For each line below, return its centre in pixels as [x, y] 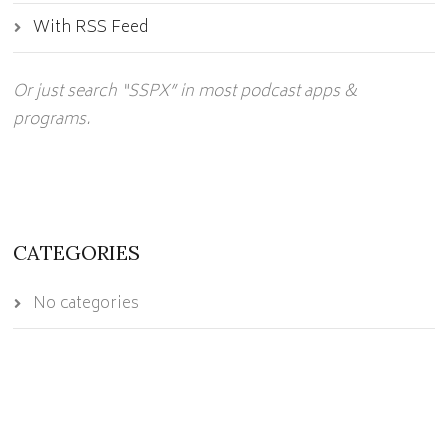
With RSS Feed [91, 28]
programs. [52, 120]
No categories [86, 304]
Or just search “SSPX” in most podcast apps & [185, 92]
